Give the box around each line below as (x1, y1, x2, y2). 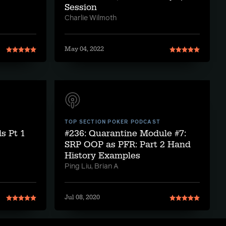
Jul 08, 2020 (65, 193, 100, 201)
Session (65, 2, 97, 13)
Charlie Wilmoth (65, 15, 117, 22)
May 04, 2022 (65, 45, 104, 53)
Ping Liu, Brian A (65, 163, 119, 170)
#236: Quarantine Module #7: (65, 128, 186, 139)
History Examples (65, 150, 140, 161)
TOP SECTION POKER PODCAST (65, 120, 160, 125)
